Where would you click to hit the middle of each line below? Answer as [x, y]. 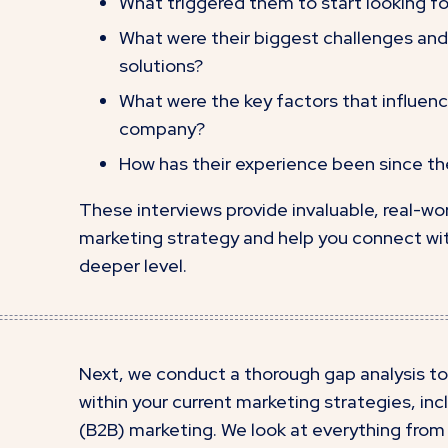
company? [162, 129]
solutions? [161, 66]
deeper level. [133, 266]
